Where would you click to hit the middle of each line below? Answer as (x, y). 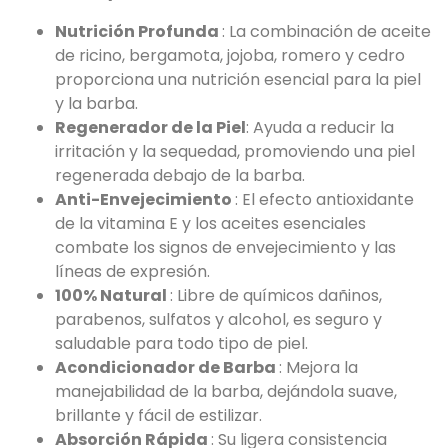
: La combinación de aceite (326, 31)
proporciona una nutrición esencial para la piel (238, 79)
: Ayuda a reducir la (320, 127)
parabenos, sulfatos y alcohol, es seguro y (218, 319)
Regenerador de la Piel (150, 127)
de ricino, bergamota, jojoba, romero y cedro (230, 55)
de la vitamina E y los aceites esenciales (210, 223)
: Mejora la (318, 367)
